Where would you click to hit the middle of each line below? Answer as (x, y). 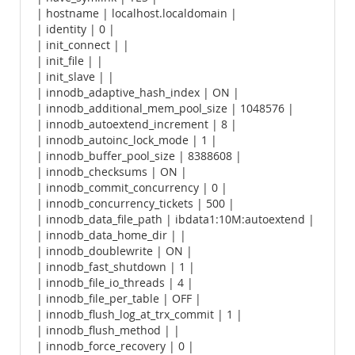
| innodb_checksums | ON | (112, 172)
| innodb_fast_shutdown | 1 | (116, 267)
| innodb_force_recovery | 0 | (115, 346)
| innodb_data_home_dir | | (111, 235)
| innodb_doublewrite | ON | (115, 251)
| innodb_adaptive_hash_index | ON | (138, 93)
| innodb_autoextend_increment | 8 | (137, 124)
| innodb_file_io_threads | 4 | (115, 283)
